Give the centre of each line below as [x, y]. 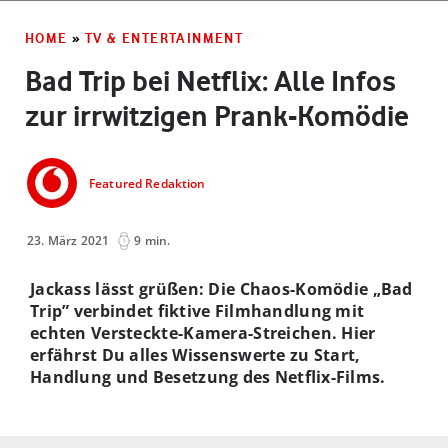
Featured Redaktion [147, 184]
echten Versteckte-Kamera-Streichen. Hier [203, 332]
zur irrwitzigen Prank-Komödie [217, 115]
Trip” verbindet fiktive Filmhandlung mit [197, 310]
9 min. [152, 240]
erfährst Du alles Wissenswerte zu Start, [195, 354]
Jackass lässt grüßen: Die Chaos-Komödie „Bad [221, 288]
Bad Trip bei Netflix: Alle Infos [210, 80]
